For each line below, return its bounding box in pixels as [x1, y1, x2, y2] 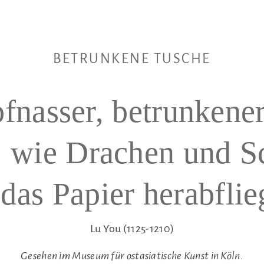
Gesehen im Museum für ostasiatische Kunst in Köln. [21, 250, 243, 262]
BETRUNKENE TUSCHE [53, 51, 211, 66]
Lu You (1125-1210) [90, 223, 174, 235]
